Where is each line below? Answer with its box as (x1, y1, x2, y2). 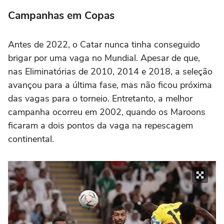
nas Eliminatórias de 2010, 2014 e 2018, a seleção (8, 65, 212, 77)
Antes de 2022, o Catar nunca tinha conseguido (8, 38, 200, 50)
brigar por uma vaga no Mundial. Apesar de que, (8, 51, 200, 64)
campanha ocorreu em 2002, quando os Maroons (8, 105, 205, 118)
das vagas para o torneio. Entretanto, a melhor (8, 92, 192, 104)
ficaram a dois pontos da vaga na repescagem (8, 119, 193, 131)
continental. (8, 132, 54, 145)
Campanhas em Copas (8, 8, 114, 22)
